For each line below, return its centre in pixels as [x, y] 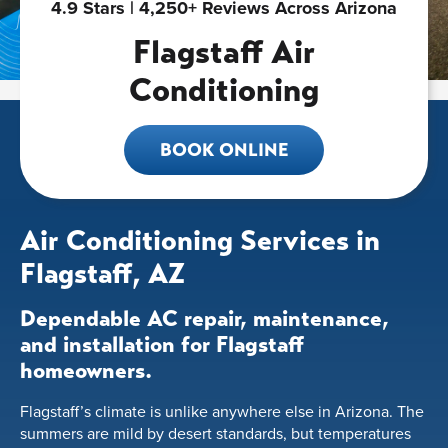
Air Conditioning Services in [200, 241]
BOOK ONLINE [224, 150]
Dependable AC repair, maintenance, [204, 319]
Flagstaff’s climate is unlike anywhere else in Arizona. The [222, 411]
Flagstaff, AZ [102, 274]
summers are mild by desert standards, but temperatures [215, 433]
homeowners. [86, 371]
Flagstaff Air [224, 52]
